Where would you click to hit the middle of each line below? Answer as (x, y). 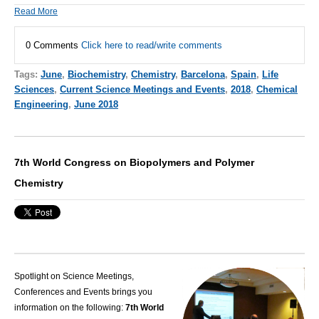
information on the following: (69, 307)
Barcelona (203, 74)
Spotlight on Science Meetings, (74, 276)
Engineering (41, 104)
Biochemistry (96, 74)
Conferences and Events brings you (83, 292)
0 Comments (53, 45)
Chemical (277, 89)
